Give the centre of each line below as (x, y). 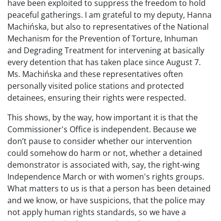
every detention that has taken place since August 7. (104, 62)
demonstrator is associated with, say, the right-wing (104, 165)
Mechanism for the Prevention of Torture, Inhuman (103, 38)
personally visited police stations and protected (96, 86)
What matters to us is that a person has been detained (109, 188)
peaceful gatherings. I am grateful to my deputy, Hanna (110, 15)
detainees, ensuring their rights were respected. (97, 98)
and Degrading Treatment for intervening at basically (106, 50)
